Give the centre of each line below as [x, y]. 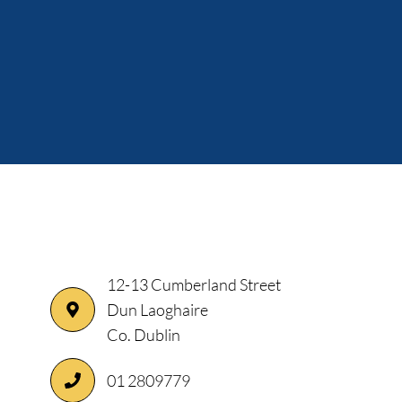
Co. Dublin [144, 334]
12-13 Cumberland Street [194, 284]
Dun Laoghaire [157, 309]
